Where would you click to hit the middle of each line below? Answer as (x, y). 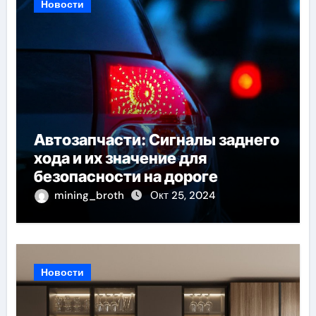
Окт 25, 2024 (182, 195)
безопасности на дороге (126, 176)
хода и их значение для (120, 158)
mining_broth (90, 195)
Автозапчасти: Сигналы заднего (156, 139)
